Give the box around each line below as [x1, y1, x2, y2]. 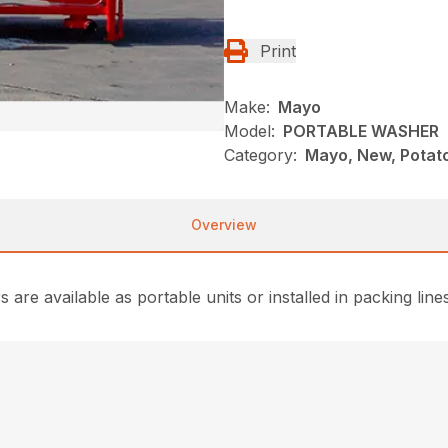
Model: [224, 120, 275, 141]
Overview [191, 215, 257, 233]
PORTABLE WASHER [283, 120, 439, 141]
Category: [224, 144, 297, 165]
